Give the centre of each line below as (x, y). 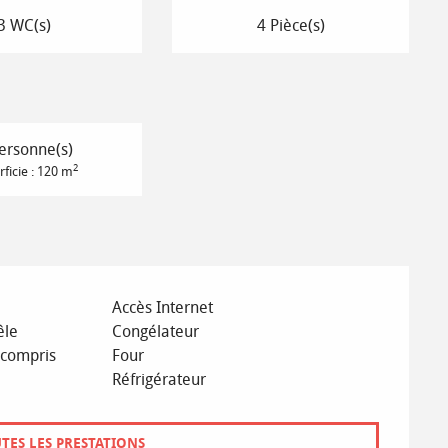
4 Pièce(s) (290, 25)
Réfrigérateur (159, 379)
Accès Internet (163, 307)
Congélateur (156, 331)
